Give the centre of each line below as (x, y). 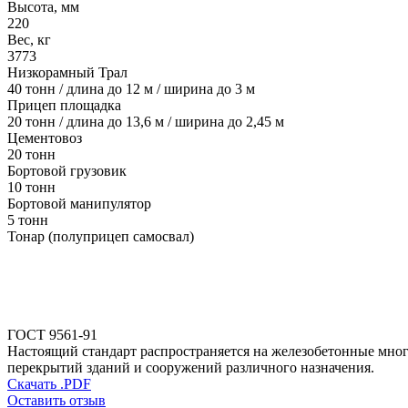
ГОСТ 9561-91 (52, 335)
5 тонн (28, 220)
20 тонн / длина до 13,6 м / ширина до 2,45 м (146, 122)
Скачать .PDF (49, 384)
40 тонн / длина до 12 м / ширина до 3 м (131, 89)
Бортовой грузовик (67, 171)
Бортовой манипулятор (79, 204)
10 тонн (31, 188)
